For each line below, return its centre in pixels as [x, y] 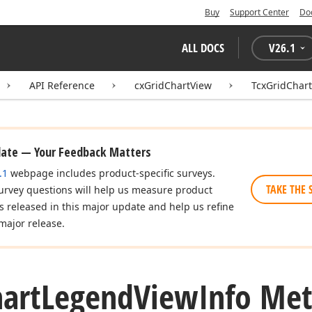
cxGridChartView [173, 85]
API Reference [62, 85]
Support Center [259, 12]
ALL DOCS [203, 48]
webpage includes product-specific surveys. [111, 173]
